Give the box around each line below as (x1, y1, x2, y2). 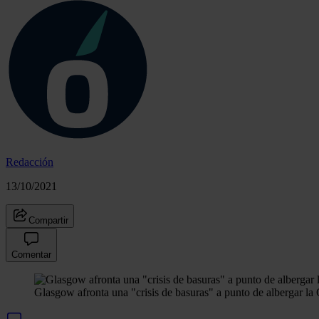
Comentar (11, 249, 51, 260)
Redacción (6, 155, 53, 168)
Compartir (28, 214, 68, 226)
